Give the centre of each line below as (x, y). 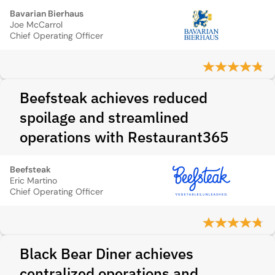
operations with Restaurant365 (124, 137)
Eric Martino (33, 180)
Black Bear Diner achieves (107, 254)
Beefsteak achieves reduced (114, 98)
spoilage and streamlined (104, 117)
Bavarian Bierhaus (47, 14)
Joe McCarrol (36, 25)
